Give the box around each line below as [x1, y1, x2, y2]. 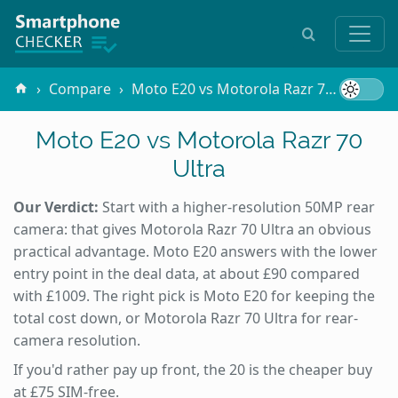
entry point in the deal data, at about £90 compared [13, 263, 360, 283]
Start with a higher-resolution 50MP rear [99, 196, 375, 217]
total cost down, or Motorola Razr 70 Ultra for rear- [13, 307, 358, 328]
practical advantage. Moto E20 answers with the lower [13, 241, 378, 261]
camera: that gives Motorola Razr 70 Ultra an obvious [13, 219, 371, 239]
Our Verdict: [13, 196, 99, 217]
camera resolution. [13, 330, 140, 350]
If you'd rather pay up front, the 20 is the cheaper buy [13, 359, 372, 379]
